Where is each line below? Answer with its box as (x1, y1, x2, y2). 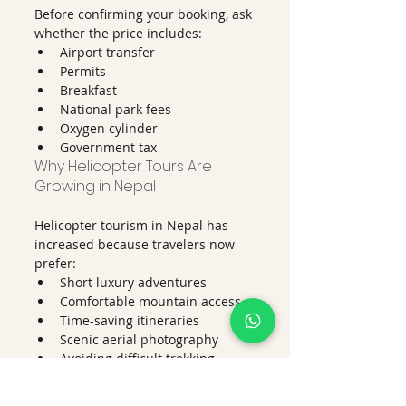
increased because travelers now (34, 236, 238, 253)
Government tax (60, 139, 157, 156)
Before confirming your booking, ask (34, 5, 256, 23)
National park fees (60, 101, 171, 118)
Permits (60, 63, 106, 80)
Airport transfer (60, 43, 155, 61)
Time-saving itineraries (60, 312, 199, 329)
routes (60, 369, 99, 386)
